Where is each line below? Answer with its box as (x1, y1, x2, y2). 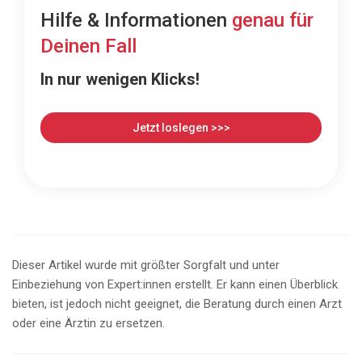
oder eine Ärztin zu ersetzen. (12, 316, 165, 331)
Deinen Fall (40, 35, 137, 58)
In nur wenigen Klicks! (40, 69, 200, 90)
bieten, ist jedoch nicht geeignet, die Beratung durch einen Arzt (12, 297, 342, 312)
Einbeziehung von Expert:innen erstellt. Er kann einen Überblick (12, 277, 338, 293)
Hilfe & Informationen (40, 9, 232, 32)
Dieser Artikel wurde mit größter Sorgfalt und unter (12, 258, 280, 273)
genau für (232, 9, 314, 32)
